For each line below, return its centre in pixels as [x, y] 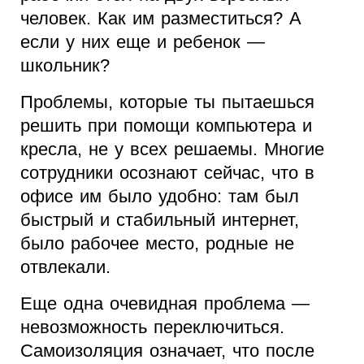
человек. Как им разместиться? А [161, 19]
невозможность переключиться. [152, 327]
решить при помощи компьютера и [166, 126]
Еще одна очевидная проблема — [165, 304]
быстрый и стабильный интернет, [160, 220]
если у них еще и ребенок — [143, 42]
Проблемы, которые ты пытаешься [167, 102]
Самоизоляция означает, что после [167, 351]
